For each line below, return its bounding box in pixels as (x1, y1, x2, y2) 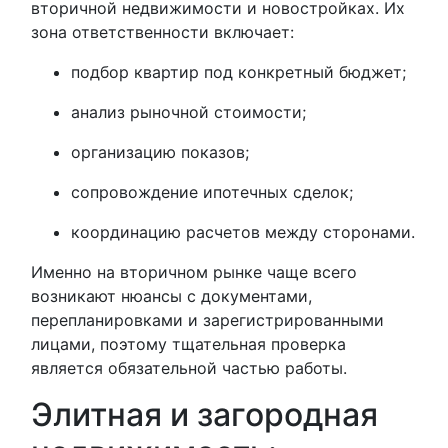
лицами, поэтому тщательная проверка (31, 334, 346, 354)
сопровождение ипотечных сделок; (71, 182, 353, 202)
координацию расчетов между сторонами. (71, 222, 415, 242)
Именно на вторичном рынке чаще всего (31, 262, 357, 282)
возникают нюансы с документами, (31, 286, 312, 306)
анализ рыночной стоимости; (71, 102, 306, 122)
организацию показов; (71, 142, 249, 162)
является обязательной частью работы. (31, 358, 347, 378)
